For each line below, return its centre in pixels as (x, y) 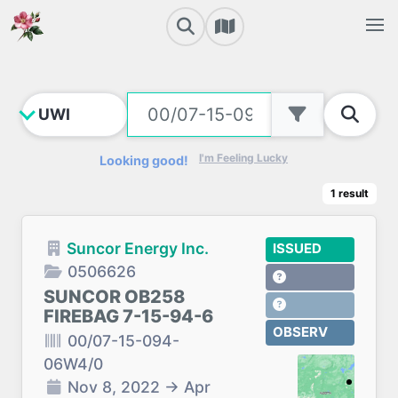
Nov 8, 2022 (114, 387)
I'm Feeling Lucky (243, 158)
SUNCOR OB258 (115, 297)
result (354, 193)
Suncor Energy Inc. (138, 248)
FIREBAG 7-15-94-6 (128, 316)
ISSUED (297, 249)
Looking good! (144, 160)
